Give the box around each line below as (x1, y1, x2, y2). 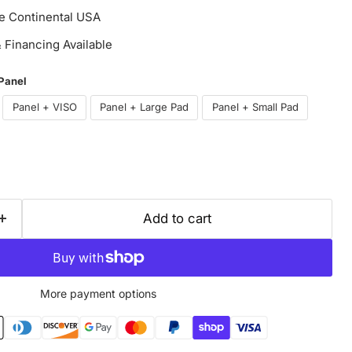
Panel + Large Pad (100, 101, 189, 114)
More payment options (40, 286, 157, 300)
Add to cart (142, 210, 211, 226)
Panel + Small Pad (211, 101, 299, 114)
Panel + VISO (12, 101, 77, 114)
